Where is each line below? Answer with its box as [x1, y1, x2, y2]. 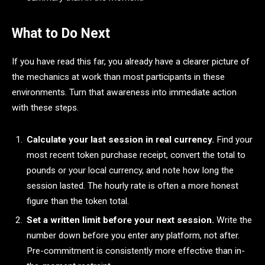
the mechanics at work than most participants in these [12, 72, 225, 83]
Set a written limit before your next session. [27, 215, 214, 226]
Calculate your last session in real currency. [27, 134, 214, 145]
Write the [214, 215, 252, 226]
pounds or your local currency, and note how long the [27, 164, 234, 176]
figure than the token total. [27, 195, 129, 206]
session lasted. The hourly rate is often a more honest [27, 180, 238, 191]
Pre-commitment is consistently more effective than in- [27, 245, 245, 257]
